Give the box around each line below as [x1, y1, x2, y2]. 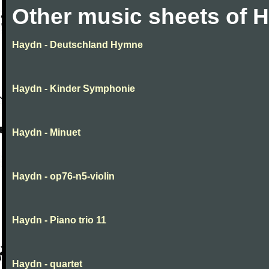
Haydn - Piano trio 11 [12, 215, 106, 225]
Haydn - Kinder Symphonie [12, 83, 135, 94]
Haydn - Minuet [12, 127, 80, 138]
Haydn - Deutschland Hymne [12, 40, 143, 50]
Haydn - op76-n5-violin [12, 171, 115, 181]
